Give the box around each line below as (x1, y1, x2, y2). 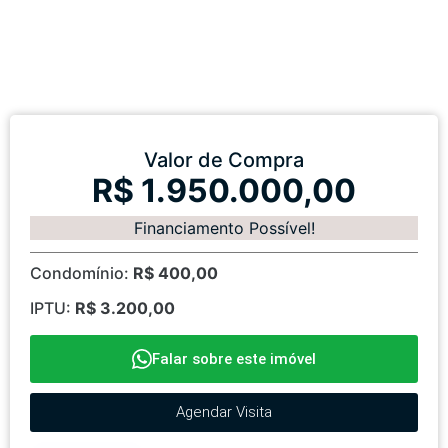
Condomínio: (30, 263, 133, 284)
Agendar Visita (176, 403, 272, 422)
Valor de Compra (144, 148, 304, 173)
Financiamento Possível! (133, 218, 315, 239)
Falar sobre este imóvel (152, 350, 316, 369)
